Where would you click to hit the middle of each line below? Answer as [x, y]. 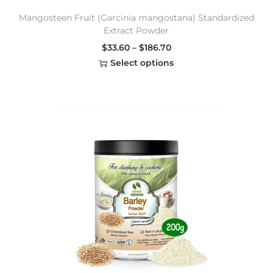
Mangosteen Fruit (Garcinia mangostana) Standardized [136, 18]
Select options [142, 63]
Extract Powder [136, 31]
